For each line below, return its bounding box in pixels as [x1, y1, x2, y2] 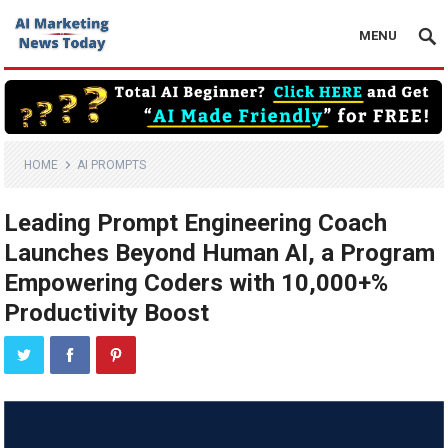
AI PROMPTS [77, 158, 147, 173]
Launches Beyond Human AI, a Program [4, 239, 436, 268]
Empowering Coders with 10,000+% [4, 269, 389, 298]
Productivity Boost [4, 299, 210, 328]
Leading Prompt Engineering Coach [4, 209, 388, 238]
